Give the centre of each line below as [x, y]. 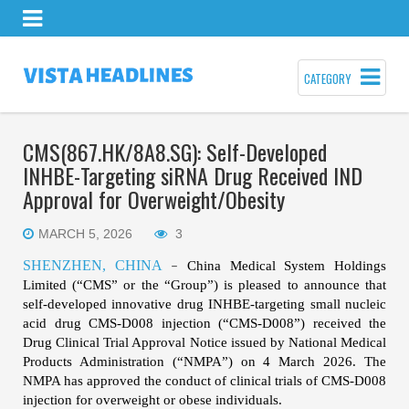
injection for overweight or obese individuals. [152, 400]
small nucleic [346, 304]
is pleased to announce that [305, 285]
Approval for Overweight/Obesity [154, 199]
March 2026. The [333, 362]
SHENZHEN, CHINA [93, 265]
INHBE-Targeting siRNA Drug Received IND [193, 175]
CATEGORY [328, 78]
